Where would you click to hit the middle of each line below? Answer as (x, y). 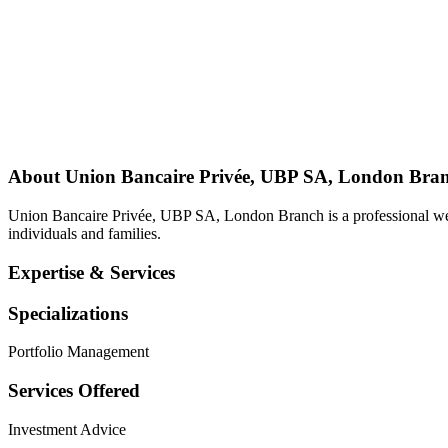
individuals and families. (84, 234)
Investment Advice (67, 429)
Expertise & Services (91, 272)
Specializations (68, 313)
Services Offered (74, 390)
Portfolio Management (78, 352)
